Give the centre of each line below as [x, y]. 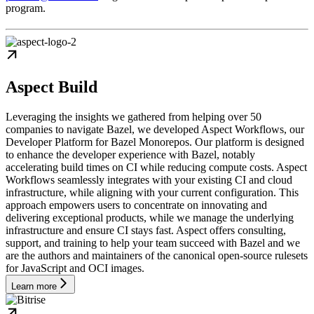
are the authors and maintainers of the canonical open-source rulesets [157, 255]
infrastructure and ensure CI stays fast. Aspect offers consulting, [146, 230]
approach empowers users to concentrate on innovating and [136, 205]
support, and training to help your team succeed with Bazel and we [153, 243]
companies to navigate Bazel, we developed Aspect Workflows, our [155, 129]
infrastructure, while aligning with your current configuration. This [152, 192]
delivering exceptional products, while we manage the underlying [150, 217]
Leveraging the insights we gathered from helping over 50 [134, 116]
